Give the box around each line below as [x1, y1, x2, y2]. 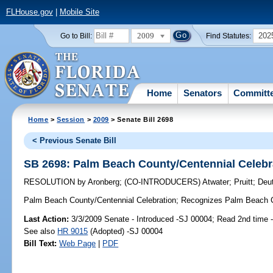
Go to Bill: [60, 32, 92, 40]
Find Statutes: [206, 32, 252, 40]
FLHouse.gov [5, 7, 53, 17]
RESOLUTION [24, 177, 78, 187]
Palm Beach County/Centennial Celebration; [24, 196, 179, 205]
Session [57, 115, 85, 123]
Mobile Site [59, 7, 99, 17]
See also [24, 226, 58, 236]
